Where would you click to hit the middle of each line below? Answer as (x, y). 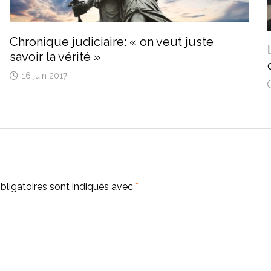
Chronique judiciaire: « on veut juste (112, 41)
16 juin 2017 (45, 75)
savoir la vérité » (55, 57)
